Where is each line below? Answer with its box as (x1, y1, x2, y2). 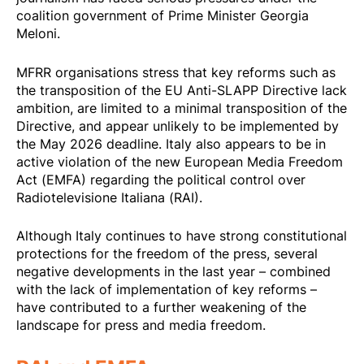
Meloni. (16, 24, 60, 43)
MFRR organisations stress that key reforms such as (16, 63, 336, 81)
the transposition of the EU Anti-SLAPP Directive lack (16, 80, 347, 99)
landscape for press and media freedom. (16, 315, 266, 334)
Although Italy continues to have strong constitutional (16, 226, 347, 245)
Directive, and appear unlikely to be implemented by (16, 116, 339, 135)
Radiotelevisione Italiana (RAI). (16, 188, 202, 206)
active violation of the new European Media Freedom (16, 152, 343, 171)
